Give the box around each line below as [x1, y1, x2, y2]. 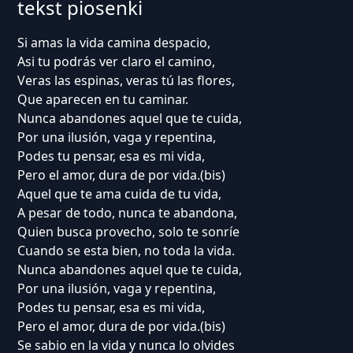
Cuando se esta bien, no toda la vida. [17, 242, 235, 259]
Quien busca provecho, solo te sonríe [17, 223, 240, 240]
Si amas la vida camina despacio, [17, 34, 210, 51]
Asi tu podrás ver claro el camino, [17, 53, 215, 70]
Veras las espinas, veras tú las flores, [17, 72, 235, 89]
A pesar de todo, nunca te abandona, [17, 204, 237, 221]
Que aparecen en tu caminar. [17, 91, 188, 108]
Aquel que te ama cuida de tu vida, [17, 185, 221, 203]
